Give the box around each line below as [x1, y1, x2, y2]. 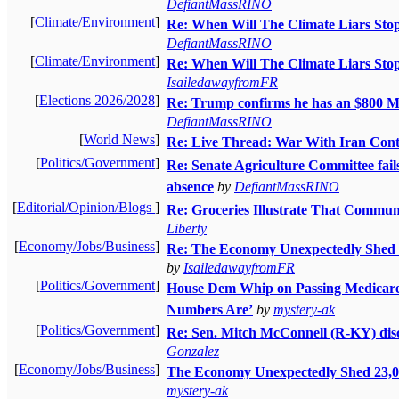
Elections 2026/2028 [39, 92, 155, 108]
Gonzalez [167, 343, 219, 359]
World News [84, 131, 155, 147]
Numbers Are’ [167, 301, 253, 317]
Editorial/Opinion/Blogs [17, 199, 155, 215]
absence [167, 178, 214, 194]
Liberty [167, 220, 207, 236]
